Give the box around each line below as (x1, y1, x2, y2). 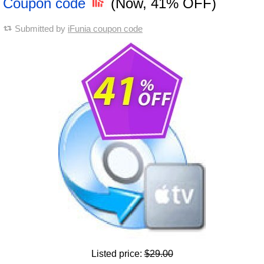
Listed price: (91, 249, 144, 259)
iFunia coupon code (68, 24, 143, 34)
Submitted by (15, 24, 68, 34)
